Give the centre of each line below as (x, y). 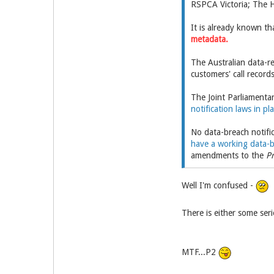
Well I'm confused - (218, 186)
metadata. (209, 39)
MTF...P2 (200, 252)
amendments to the (228, 155)
